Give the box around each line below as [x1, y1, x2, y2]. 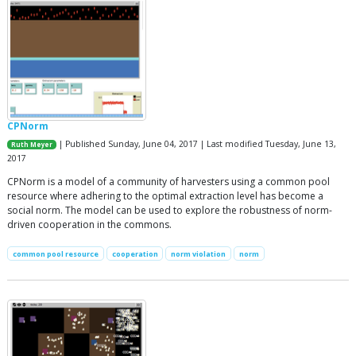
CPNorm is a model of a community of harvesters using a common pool [7, 174, 330, 188]
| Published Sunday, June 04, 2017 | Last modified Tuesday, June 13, [56, 137, 337, 149]
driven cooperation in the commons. [7, 217, 172, 231]
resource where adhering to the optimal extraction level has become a [7, 188, 323, 203]
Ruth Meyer [11, 140, 53, 149]
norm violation [171, 248, 226, 259]
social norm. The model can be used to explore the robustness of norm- [7, 203, 332, 217]
